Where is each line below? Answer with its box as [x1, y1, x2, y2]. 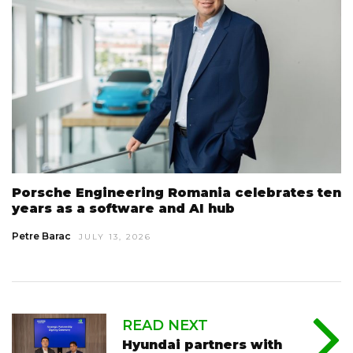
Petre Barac [12, 229, 71, 242]
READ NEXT [122, 316, 208, 334]
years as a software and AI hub [12, 200, 235, 216]
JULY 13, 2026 [79, 231, 151, 242]
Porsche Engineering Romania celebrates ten [12, 184, 341, 200]
